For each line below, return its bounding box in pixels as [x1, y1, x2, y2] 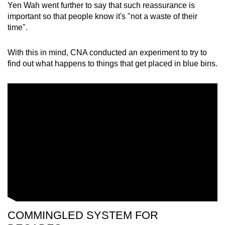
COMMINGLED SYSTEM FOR [8, 209, 158, 222]
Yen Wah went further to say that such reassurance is [8, 1, 195, 10]
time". [8, 23, 28, 32]
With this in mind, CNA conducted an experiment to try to [8, 48, 207, 57]
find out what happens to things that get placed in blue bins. [8, 59, 217, 68]
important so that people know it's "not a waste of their [8, 12, 197, 21]
